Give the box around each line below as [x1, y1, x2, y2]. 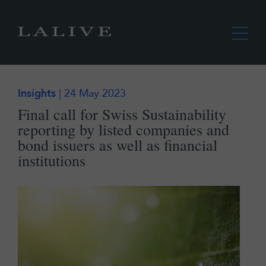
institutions [18, 150, 85, 170]
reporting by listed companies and [18, 119, 229, 140]
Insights [18, 85, 56, 101]
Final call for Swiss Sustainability [18, 103, 226, 124]
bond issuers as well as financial [18, 134, 217, 155]
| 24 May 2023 [56, 85, 126, 101]
